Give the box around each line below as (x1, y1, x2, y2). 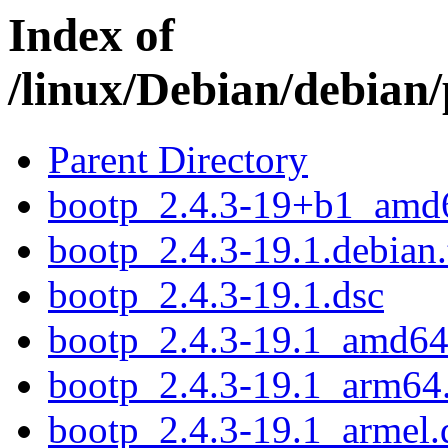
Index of (8, 9, 175, 61)
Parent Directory (48, 138, 308, 182)
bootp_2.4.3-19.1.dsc (48, 273, 384, 317)
